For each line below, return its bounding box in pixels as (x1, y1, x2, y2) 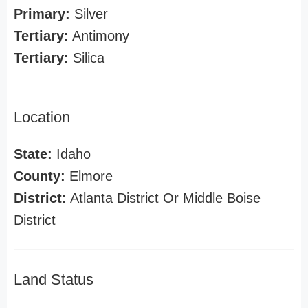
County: (14, 168, 65, 184)
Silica (69, 50, 104, 65)
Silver (70, 6, 108, 21)
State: (14, 146, 52, 162)
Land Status (14, 271, 93, 288)
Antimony (69, 28, 129, 43)
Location (14, 109, 70, 126)
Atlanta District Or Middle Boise (67, 190, 261, 206)
